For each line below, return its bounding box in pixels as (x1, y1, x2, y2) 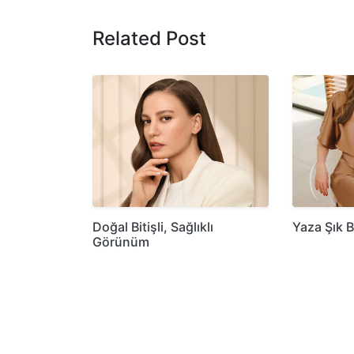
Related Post (92, 26, 206, 50)
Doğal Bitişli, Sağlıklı (92, 218, 213, 235)
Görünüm (92, 233, 149, 250)
